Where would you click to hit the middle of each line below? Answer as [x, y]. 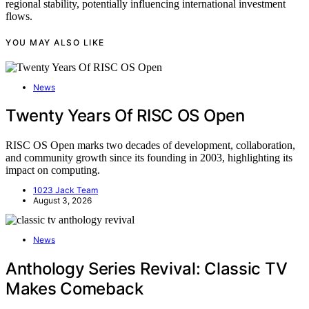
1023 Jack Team [66, 190]
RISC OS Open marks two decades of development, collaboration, [150, 146]
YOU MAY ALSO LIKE [55, 42]
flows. [19, 17]
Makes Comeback [74, 289]
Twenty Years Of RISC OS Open [125, 116]
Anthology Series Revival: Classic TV [147, 269]
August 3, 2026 [62, 201]
